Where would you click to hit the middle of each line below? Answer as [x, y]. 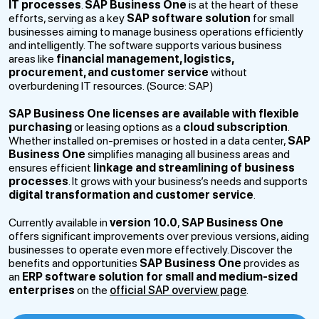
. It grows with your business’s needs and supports [188, 181]
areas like [32, 59]
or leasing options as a [127, 127]
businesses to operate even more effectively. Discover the [151, 250]
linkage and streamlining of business [194, 168]
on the [92, 290]
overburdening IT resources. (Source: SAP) [111, 86]
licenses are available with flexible [206, 114]
